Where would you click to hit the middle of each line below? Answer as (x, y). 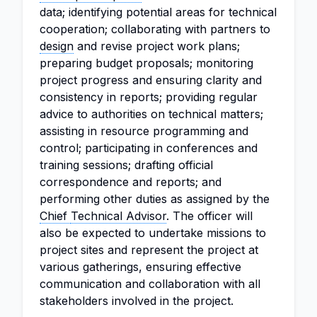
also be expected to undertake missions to (153, 233)
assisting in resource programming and (144, 131)
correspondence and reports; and (131, 182)
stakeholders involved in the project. (137, 301)
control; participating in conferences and (149, 148)
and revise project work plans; (157, 46)
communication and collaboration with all (150, 284)
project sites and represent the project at (149, 250)
